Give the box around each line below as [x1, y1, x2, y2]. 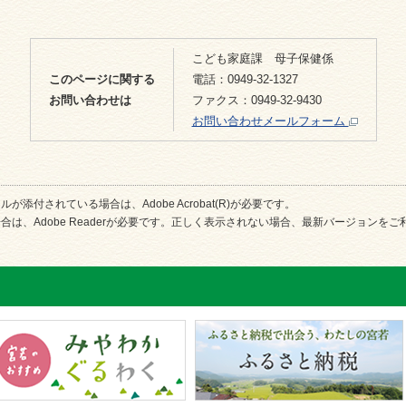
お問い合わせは [48, 93, 131, 107]
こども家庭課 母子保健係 [191, 52, 333, 65]
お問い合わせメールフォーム [191, 114, 349, 128]
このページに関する [48, 72, 155, 86]
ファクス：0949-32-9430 [191, 93, 322, 107]
